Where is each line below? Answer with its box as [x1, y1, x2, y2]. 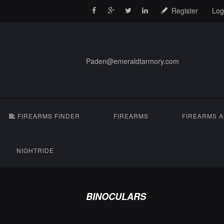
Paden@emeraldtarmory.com [86, 55, 179, 66]
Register [171, 5, 198, 16]
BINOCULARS [86, 189, 146, 203]
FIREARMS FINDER [15, 111, 80, 120]
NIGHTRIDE [16, 146, 54, 155]
